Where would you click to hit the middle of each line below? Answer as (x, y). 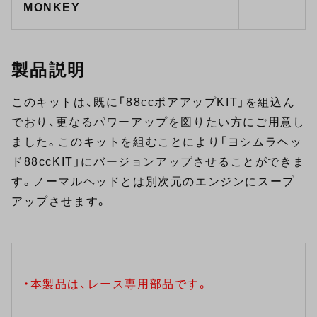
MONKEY (52, 8)
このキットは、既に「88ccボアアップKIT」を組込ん (154, 103)
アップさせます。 (60, 202)
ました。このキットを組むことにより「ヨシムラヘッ (157, 142)
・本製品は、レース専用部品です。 (116, 284)
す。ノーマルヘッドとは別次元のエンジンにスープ (153, 182)
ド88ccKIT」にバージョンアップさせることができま (158, 162)
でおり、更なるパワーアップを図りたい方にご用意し (158, 122)
